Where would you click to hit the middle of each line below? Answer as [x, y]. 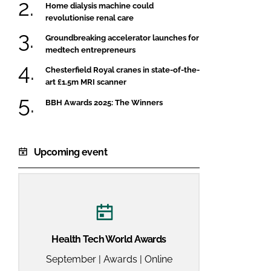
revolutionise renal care [90, 18]
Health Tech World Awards [109, 240]
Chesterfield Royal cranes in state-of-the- [122, 70]
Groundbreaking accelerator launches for [122, 38]
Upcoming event [71, 152]
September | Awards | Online [109, 260]
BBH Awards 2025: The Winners [104, 102]
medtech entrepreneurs [90, 50]
